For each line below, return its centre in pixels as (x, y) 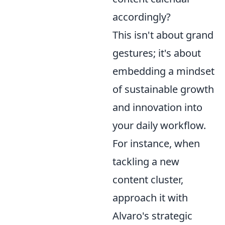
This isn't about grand (163, 35)
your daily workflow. (159, 125)
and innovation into (157, 107)
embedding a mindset (163, 71)
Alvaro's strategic (152, 216)
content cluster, (148, 180)
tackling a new (146, 161)
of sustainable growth (163, 89)
